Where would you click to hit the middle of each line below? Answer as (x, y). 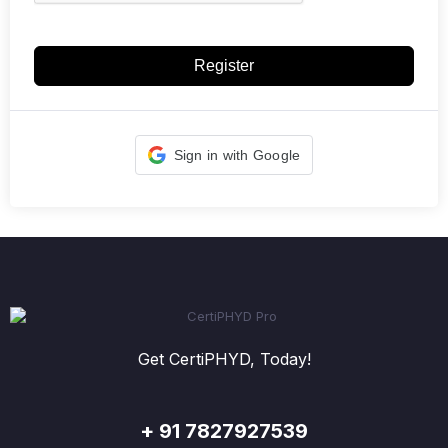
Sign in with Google (237, 154)
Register (224, 65)
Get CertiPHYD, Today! (224, 359)
